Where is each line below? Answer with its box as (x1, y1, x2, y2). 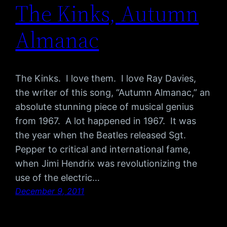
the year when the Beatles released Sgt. (15, 130, 186, 141)
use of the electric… (15, 172, 100, 183)
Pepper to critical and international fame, (15, 144, 191, 155)
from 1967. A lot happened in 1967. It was (15, 116, 197, 127)
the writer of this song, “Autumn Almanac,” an (15, 87, 211, 98)
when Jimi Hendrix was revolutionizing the (15, 158, 198, 169)
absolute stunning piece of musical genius (15, 101, 194, 112)
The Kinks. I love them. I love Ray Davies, (15, 73, 197, 84)
